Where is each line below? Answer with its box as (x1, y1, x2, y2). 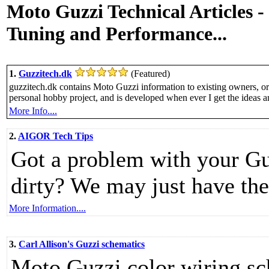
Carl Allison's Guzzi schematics (19, 239, 145, 249)
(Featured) (131, 68, 170, 79)
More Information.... (9, 203, 86, 213)
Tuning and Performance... (7, 23, 227, 44)
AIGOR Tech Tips (18, 131, 93, 141)
